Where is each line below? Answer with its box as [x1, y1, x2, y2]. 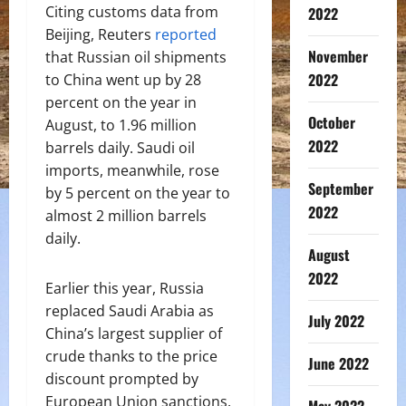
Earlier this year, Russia [45, 278, 204, 298]
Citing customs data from [45, 2, 218, 22]
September [307, 178, 373, 199]
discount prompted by [45, 369, 198, 389]
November [307, 45, 368, 67]
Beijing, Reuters [45, 24, 155, 44]
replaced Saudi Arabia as [45, 301, 214, 321]
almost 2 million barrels [45, 206, 207, 226]
